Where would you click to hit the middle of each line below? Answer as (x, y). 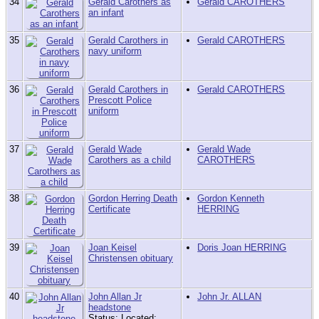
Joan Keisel (113, 248)
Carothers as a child (130, 160)
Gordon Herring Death (133, 199)
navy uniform (115, 51)
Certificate (109, 209)
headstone (110, 308)
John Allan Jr (115, 297)
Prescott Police (120, 100)
